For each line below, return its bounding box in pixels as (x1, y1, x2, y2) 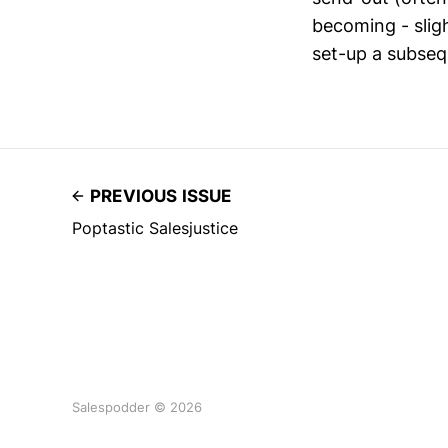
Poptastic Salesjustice (72, 217, 238, 238)
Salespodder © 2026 (72, 399, 202, 415)
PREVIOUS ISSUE (90, 185, 232, 206)
